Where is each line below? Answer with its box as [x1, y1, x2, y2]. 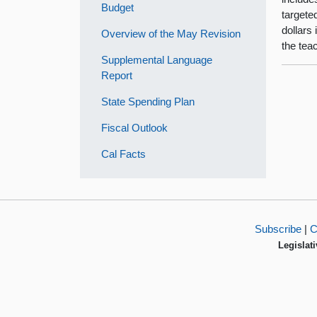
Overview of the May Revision [101, 28, 241, 40]
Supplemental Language [101, 54, 213, 66]
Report [101, 69, 133, 81]
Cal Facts [101, 148, 146, 160]
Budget [101, 1, 134, 13]
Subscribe [254, 222, 301, 235]
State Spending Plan [101, 96, 195, 108]
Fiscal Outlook [101, 122, 168, 134]
